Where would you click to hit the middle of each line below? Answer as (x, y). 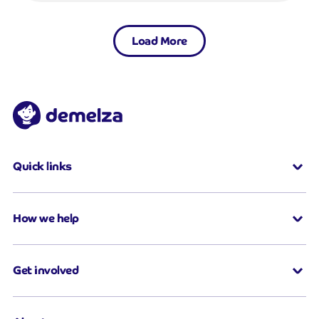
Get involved (46, 271)
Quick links (42, 167)
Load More (159, 41)
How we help (46, 219)
